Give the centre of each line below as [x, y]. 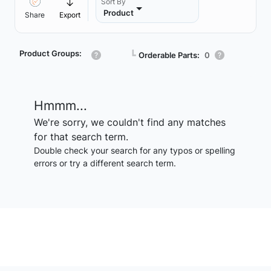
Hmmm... [60, 106]
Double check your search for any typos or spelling [135, 150]
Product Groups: [51, 53]
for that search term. [81, 137]
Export [70, 15]
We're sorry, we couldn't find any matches [130, 122]
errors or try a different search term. [105, 163]
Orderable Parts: [169, 55]
